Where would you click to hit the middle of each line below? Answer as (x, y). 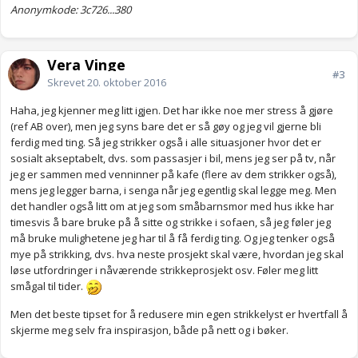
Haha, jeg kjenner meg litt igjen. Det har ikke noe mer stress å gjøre (172, 111)
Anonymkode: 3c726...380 (71, 10)
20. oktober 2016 (127, 83)
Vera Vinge (86, 65)
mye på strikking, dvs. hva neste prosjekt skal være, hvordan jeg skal (177, 255)
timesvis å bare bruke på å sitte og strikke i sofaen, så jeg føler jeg (171, 223)
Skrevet (67, 83)
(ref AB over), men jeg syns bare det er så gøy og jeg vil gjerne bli (166, 127)
